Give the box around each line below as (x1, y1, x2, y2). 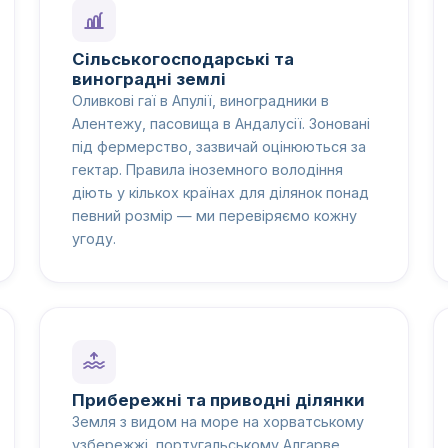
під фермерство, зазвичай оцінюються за (71, 137, 366, 155)
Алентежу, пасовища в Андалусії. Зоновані (71, 114, 370, 132)
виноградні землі (71, 68, 226, 89)
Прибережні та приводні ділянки (71, 390, 365, 411)
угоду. (71, 229, 116, 247)
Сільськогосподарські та (71, 48, 294, 69)
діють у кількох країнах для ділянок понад (71, 183, 369, 201)
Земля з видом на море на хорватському (71, 413, 364, 431)
